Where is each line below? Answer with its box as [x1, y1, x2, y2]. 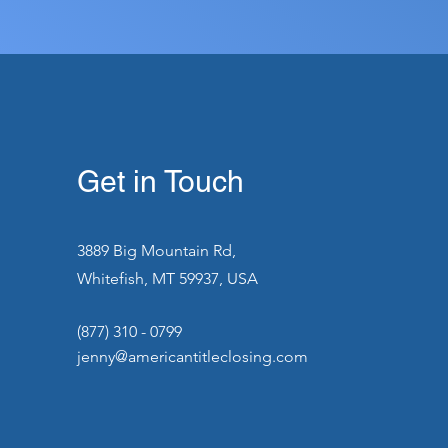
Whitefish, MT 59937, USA [76, 269, 258, 288]
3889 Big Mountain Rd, [76, 241, 236, 260]
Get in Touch [76, 164, 244, 199]
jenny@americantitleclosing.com [76, 347, 308, 366]
